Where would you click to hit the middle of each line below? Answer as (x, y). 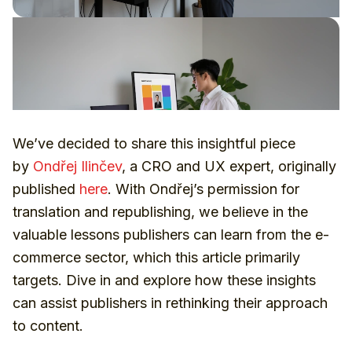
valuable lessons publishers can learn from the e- (171, 235)
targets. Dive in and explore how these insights (164, 280)
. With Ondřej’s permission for (203, 189)
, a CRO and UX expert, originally (229, 166)
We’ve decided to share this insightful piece (154, 143)
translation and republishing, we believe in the (160, 212)
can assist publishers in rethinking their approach (170, 303)
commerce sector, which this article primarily (156, 257)
